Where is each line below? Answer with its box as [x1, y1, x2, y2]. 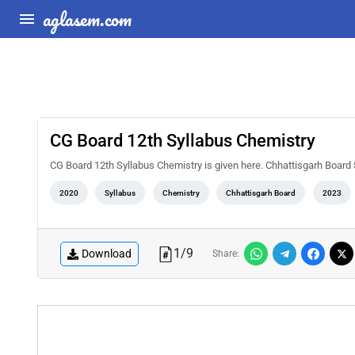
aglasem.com [43, 3, 132, 34]
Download [82, 246, 132, 260]
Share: [212, 248, 239, 259]
